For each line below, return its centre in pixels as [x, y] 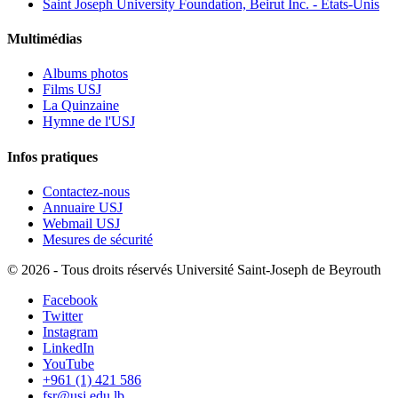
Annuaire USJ [83, 207]
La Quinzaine [81, 106]
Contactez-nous [86, 191]
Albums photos [85, 74]
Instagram [70, 331]
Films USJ [72, 90]
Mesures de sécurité [98, 239]
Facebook [70, 299]
